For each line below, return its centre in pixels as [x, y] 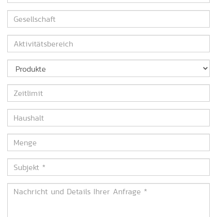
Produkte [22, 64]
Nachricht [24, 188]
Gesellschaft [28, 15]
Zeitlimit [22, 89]
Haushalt [22, 114]
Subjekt [20, 163]
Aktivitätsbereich [37, 39]
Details [19, 209]
